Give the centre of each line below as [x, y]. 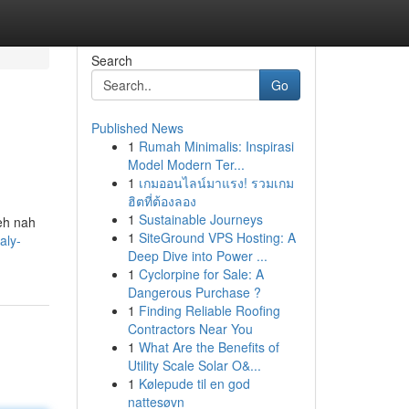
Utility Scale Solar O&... [194, 365]
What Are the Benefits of [209, 347]
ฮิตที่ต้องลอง [162, 201]
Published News [137, 128]
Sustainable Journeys [200, 219]
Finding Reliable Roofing [209, 310]
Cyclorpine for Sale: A [201, 274]
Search [111, 60]
